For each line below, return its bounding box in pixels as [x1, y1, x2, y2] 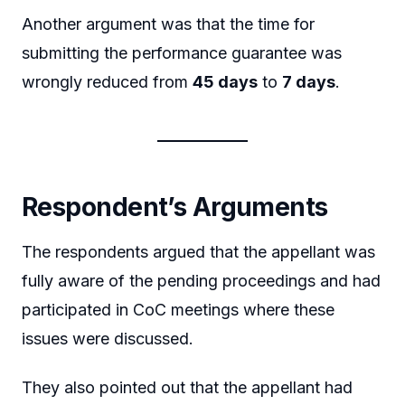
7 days [282, 72, 335, 92]
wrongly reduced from [22, 72, 193, 92]
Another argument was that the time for [22, 14, 315, 34]
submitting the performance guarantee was [22, 43, 342, 63]
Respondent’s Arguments [22, 192, 328, 223]
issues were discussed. [22, 329, 193, 349]
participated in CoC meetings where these [22, 300, 334, 320]
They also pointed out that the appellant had [22, 377, 353, 397]
